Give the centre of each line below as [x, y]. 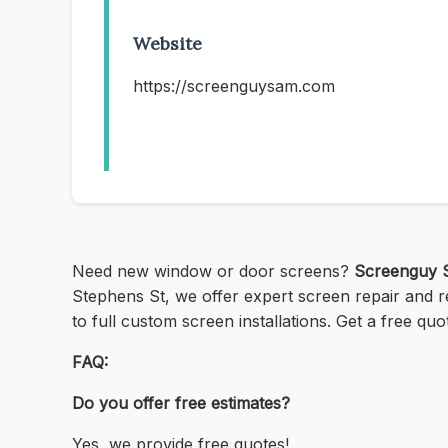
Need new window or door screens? [213, 271]
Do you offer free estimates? [181, 403]
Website [167, 44]
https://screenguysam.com [234, 86]
